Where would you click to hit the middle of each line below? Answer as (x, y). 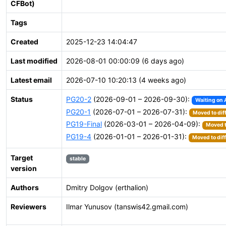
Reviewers (29, 207)
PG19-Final (84, 124)
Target (22, 158)
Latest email (31, 80)
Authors (25, 187)
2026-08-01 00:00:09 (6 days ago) (125, 61)
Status (22, 99)
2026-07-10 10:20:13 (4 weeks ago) (126, 80)
